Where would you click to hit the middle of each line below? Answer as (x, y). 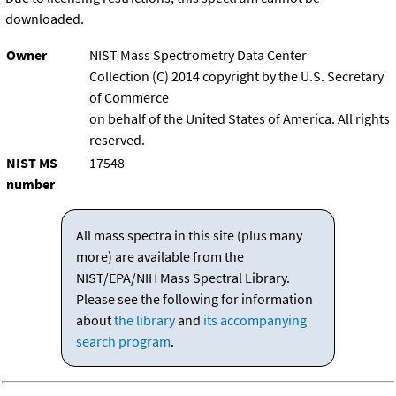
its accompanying (255, 320)
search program (123, 342)
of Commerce (129, 98)
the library (144, 320)
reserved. (117, 140)
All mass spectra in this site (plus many (189, 236)
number (30, 184)
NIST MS (32, 163)
